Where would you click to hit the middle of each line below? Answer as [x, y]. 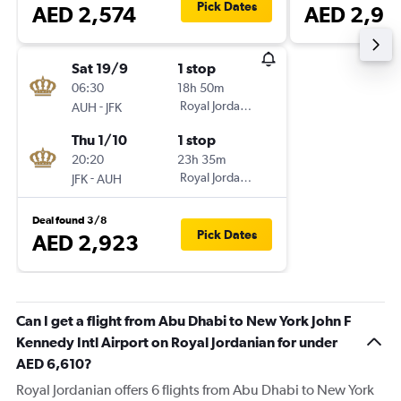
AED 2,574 [84, 14]
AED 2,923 [85, 243]
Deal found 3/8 [70, 220]
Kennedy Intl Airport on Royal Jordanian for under [177, 342]
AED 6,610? [54, 363]
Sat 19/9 [100, 68]
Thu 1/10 [99, 140]
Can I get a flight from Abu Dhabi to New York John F [183, 320]
